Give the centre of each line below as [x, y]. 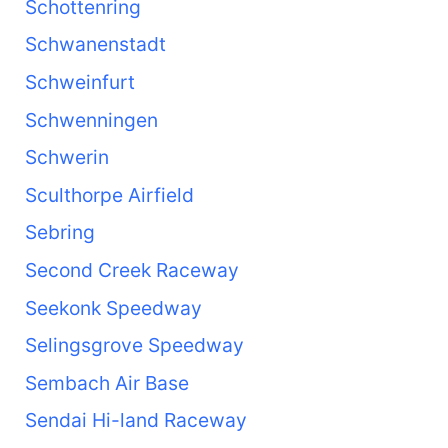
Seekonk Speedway [113, 307]
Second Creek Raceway [131, 270]
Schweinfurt [79, 82]
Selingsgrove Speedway [134, 345]
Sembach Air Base [106, 382]
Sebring [59, 232]
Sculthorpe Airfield [109, 194]
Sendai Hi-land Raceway [135, 420]
